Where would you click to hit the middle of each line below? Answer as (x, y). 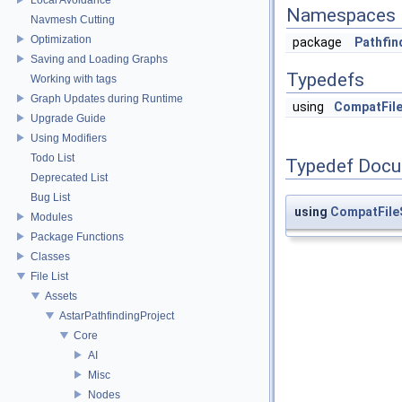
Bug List (50, 197)
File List (49, 276)
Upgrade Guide (68, 118)
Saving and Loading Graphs (99, 59)
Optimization (61, 39)
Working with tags (74, 79)
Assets (61, 296)
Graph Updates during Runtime (107, 98)
